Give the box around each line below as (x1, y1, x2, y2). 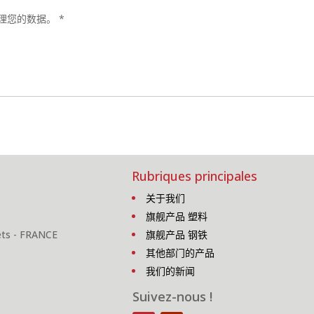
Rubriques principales (131, 168, 257, 184)
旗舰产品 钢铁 (145, 228, 207, 241)
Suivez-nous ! (132, 288, 212, 305)
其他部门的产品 (145, 246, 214, 259)
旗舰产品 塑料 (145, 210, 207, 223)
